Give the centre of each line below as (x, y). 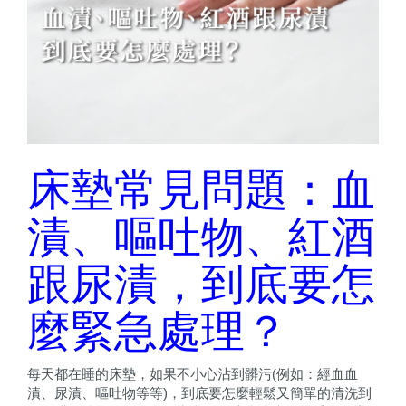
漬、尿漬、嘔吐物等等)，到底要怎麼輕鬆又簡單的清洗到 (199, 392)
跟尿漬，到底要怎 (201, 284)
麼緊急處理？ (158, 331)
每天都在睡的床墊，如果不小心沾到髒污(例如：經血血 (193, 373)
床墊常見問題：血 (201, 189)
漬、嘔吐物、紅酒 (201, 237)
